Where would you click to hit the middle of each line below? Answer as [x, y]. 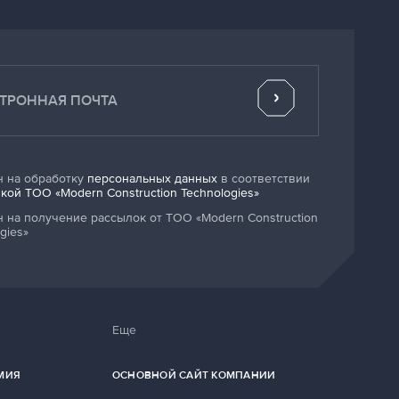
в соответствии [264, 179]
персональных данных [152, 179]
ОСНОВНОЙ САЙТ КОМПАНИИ [194, 375]
